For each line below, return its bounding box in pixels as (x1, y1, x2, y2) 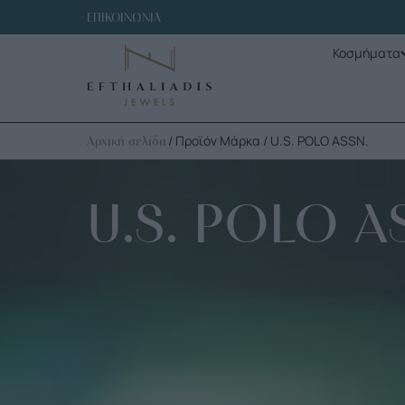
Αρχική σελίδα (87, 132, 166, 149)
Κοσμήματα (332, 43, 400, 61)
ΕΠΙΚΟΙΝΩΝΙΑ (87, 10, 162, 25)
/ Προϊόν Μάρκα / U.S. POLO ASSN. (165, 131, 370, 149)
